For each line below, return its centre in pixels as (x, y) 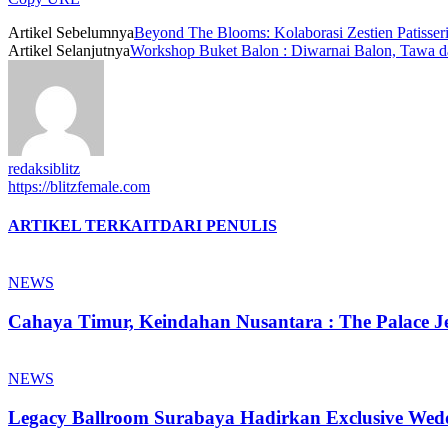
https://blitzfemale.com (79, 186)
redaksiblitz (44, 168)
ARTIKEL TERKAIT (84, 226)
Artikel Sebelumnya (71, 32)
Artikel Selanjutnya (69, 50)
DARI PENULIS (218, 226)
